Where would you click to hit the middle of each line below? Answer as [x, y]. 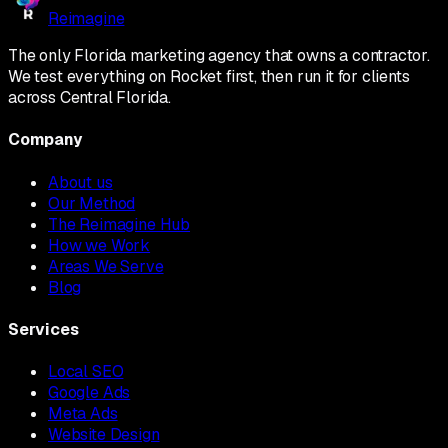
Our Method [92, 203]
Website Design [104, 435]
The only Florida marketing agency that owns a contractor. [219, 56]
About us [80, 182]
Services [43, 329]
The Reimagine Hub [119, 224]
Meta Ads [83, 414]
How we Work [99, 245]
